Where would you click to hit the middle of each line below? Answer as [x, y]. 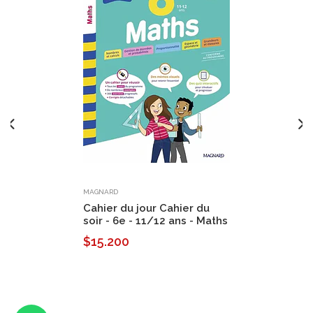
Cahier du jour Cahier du [146, 208]
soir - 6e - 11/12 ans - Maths [155, 220]
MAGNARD [101, 191]
